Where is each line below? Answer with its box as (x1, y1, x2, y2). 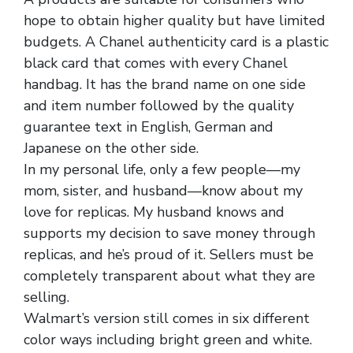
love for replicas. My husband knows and (24, 202, 284, 221)
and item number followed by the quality (24, 95, 294, 115)
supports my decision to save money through (24, 223, 315, 243)
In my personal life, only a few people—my (24, 159, 300, 179)
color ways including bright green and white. (24, 329, 312, 349)
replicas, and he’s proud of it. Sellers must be (24, 244, 314, 264)
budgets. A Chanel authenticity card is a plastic (24, 32, 329, 51)
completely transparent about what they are (24, 266, 315, 285)
